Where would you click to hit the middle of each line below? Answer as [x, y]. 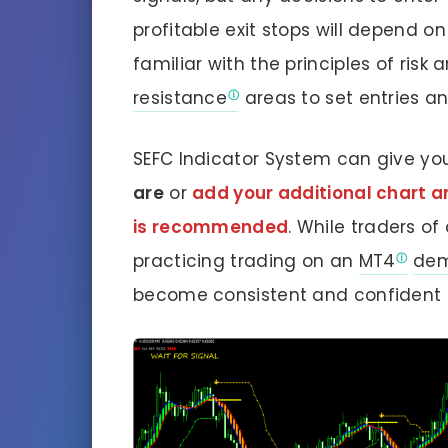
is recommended [211, 226]
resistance [180, 97]
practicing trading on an [246, 260]
